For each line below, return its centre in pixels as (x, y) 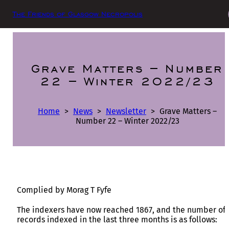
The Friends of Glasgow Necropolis (78, 14)
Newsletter (126, 111)
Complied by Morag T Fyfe (64, 190)
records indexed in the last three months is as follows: (117, 219)
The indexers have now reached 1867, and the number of (121, 210)
